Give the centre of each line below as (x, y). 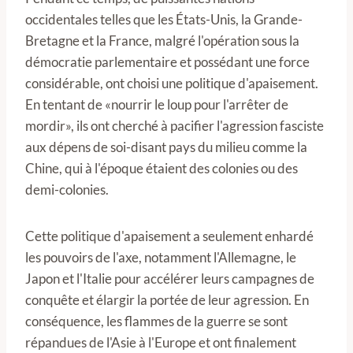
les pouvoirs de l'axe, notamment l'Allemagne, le (161, 257)
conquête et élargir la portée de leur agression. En (167, 300)
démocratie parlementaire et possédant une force (167, 62)
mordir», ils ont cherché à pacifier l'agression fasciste (175, 126)
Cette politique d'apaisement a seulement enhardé (169, 236)
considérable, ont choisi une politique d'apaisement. (172, 83)
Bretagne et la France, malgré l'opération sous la (162, 41)
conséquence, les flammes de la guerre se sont (156, 321)
